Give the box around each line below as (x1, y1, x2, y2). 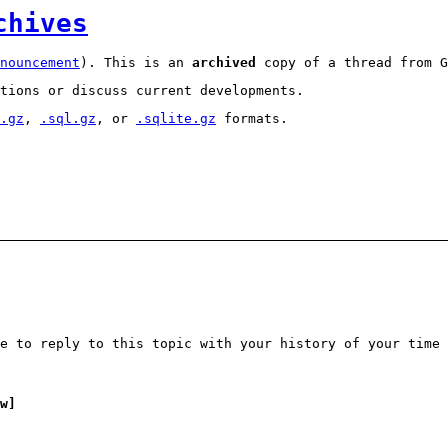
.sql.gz (40, 111, 96, 127)
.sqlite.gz (136, 111, 216, 127)
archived (192, 55, 256, 71)
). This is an (80, 55, 192, 71)
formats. (216, 111, 288, 127)
